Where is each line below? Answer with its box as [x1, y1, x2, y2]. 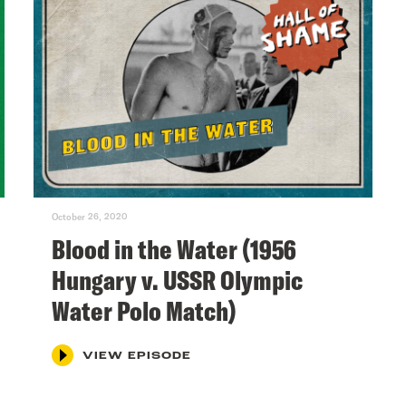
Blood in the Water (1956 [52, 231, 297, 266]
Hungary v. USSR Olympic [52, 262, 304, 297]
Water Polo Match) [52, 293, 237, 328]
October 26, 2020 [52, 210, 129, 222]
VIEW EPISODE [82, 350, 192, 362]
